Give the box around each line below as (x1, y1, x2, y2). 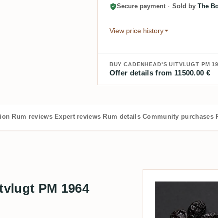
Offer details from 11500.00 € (109, 68, 211, 77)
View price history (109, 26, 163, 35)
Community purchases (142, 112, 214, 120)
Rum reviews (12, 112, 53, 120)
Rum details (103, 112, 141, 120)
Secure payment (116, 2, 167, 10)
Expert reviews (54, 112, 101, 120)
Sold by (170, 2, 198, 10)
